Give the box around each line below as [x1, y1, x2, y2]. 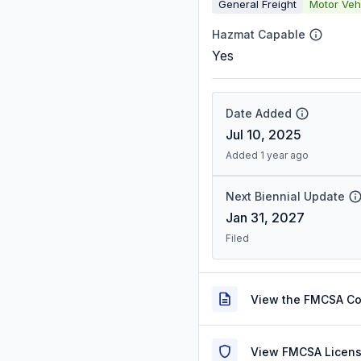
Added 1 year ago [226, 149, 309, 161]
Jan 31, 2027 [226, 210, 305, 226]
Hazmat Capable [212, 27, 305, 41]
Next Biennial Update [226, 189, 345, 203]
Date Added [226, 106, 292, 120]
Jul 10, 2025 [226, 127, 301, 143]
